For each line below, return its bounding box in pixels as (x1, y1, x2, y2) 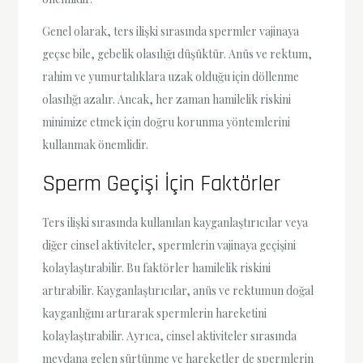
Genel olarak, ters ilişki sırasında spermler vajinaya (42, 23, 300, 39)
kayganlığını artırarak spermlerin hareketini (42, 305, 267, 321)
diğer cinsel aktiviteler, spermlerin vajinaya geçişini (42, 237, 297, 253)
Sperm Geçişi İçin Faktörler (42, 169, 281, 199)
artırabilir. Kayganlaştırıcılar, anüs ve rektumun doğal (42, 282, 314, 298)
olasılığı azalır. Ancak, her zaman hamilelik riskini (42, 91, 292, 107)
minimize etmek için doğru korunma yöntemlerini (42, 113, 291, 130)
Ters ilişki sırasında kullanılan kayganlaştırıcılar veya (42, 214, 309, 230)
